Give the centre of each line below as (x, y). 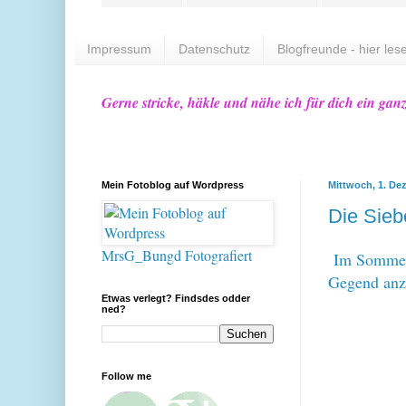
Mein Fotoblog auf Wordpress (173, 184)
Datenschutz (214, 49)
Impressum (119, 49)
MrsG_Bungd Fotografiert (177, 255)
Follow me (126, 376)
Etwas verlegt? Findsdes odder (176, 298)
